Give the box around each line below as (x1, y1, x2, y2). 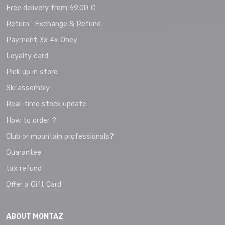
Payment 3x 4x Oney (6, 36, 77, 45)
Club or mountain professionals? (6, 132, 114, 141)
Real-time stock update (6, 100, 86, 109)
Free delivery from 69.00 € (6, 4, 95, 13)
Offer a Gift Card (6, 180, 61, 189)
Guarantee (6, 148, 41, 157)
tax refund (6, 164, 42, 173)
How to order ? (6, 116, 56, 125)
